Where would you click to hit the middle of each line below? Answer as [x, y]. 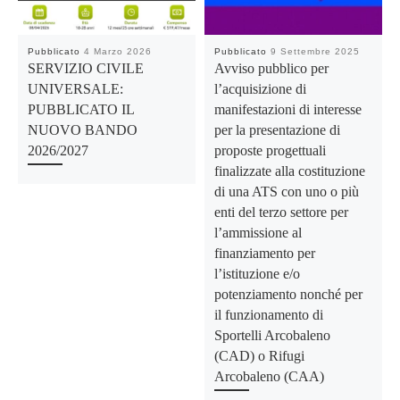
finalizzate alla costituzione [290, 171]
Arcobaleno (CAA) [270, 376]
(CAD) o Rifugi [260, 355]
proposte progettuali [271, 150]
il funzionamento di [269, 314]
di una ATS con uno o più [287, 191]
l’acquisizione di [261, 88]
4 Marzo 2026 [118, 51]
